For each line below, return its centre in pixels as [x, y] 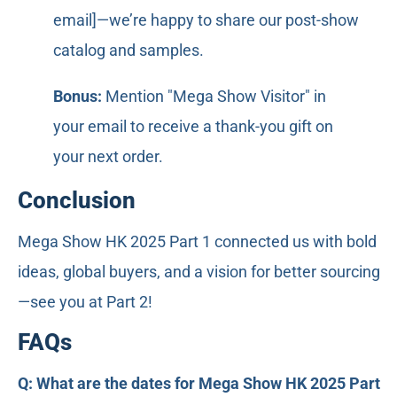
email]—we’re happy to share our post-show [206, 19]
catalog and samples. [128, 50]
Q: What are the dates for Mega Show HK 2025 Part [199, 384]
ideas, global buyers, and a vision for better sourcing [199, 271]
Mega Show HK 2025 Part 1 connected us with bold [197, 241]
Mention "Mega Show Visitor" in [214, 96]
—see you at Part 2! [85, 301]
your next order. [108, 156]
